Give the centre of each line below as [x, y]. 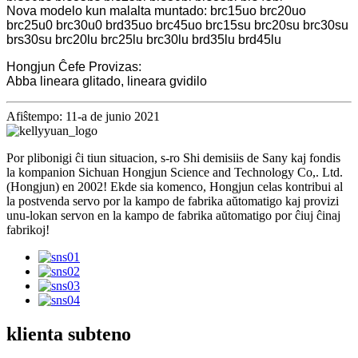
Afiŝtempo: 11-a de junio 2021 [83, 116]
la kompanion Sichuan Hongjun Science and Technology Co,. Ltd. [175, 172]
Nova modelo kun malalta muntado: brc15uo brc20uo [156, 10]
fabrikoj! [28, 229]
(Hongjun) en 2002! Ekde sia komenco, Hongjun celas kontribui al [175, 186]
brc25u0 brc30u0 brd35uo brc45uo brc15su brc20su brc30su [177, 25]
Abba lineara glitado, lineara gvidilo [107, 81]
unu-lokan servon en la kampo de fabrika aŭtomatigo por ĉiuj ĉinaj [173, 215]
